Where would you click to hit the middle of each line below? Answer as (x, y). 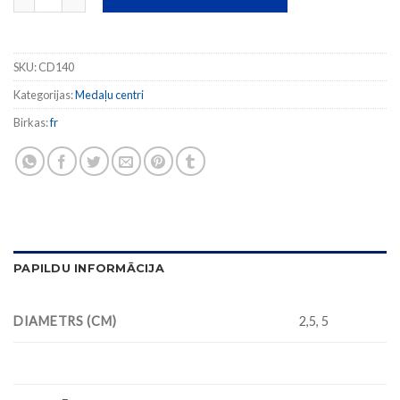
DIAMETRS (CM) (65, 321)
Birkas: (32, 122)
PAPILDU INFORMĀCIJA (89, 268)
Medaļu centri (109, 94)
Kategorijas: (44, 94)
